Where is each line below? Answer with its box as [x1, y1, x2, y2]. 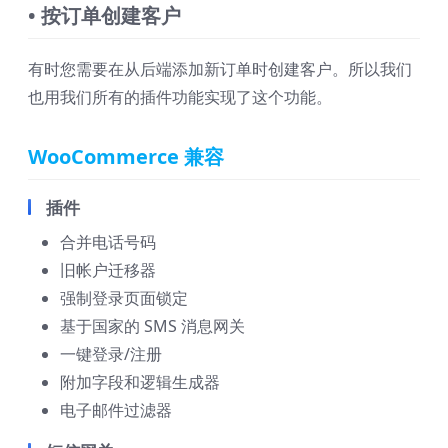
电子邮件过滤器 [60, 399, 172, 422]
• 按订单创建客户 [28, 2, 181, 30]
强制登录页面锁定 [60, 287, 188, 310]
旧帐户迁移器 [60, 259, 156, 282]
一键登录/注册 [60, 343, 162, 366]
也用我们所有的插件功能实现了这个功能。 [28, 86, 332, 109]
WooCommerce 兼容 [28, 143, 224, 171]
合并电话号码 [60, 231, 156, 254]
